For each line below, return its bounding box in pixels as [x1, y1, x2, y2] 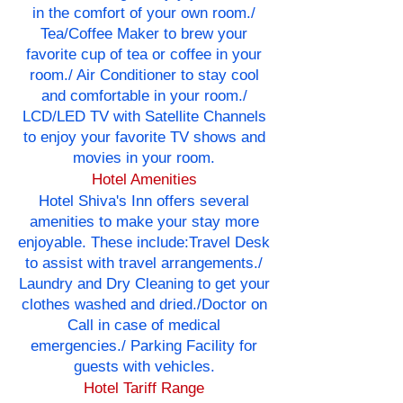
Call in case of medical [67, 317, 220, 335]
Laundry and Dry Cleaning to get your [18, 275, 270, 293]
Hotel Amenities [91, 171, 197, 189]
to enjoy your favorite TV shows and [22, 129, 265, 147]
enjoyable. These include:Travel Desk [18, 234, 270, 252]
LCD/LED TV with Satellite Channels [22, 108, 266, 126]
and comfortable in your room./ [40, 87, 247, 105]
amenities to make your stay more [29, 213, 259, 231]
